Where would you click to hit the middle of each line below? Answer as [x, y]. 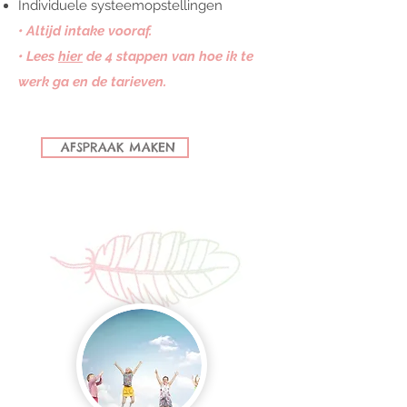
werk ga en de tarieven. [94, 82]
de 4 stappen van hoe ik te [168, 56]
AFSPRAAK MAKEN [118, 147]
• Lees [38, 56]
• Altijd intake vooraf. [85, 31]
